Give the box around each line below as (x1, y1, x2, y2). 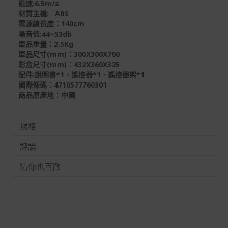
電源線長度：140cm (18, 19, 84, 28)
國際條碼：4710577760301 (18, 80, 107, 90)
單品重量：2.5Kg (18, 39, 73, 49)
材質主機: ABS (18, 9, 77, 18)
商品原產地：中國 (18, 90, 75, 100)
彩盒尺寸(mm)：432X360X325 (18, 60, 120, 69)
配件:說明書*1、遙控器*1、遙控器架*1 (18, 70, 145, 79)
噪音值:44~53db (18, 29, 72, 39)
